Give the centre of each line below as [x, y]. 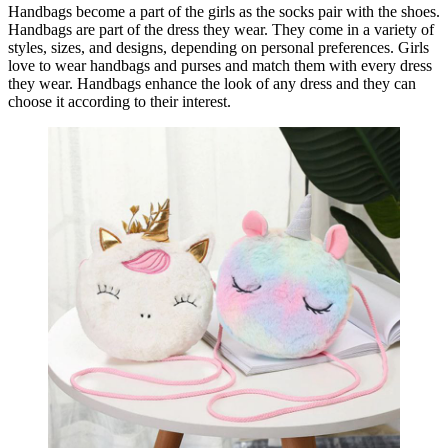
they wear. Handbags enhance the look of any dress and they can [212, 83]
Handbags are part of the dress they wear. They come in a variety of [221, 29]
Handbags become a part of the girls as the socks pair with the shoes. [224, 11]
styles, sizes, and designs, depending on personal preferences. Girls [218, 47]
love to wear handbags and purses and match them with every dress [220, 65]
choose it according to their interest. [121, 101]
